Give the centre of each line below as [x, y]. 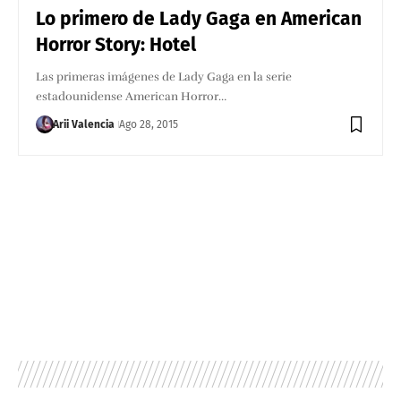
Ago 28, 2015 [149, 124]
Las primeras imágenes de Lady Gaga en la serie [164, 77]
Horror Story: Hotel [116, 44]
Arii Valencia [84, 124]
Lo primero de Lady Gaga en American [199, 18]
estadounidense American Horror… [132, 96]
